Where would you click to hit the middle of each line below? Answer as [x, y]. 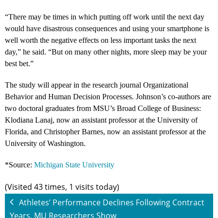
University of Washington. [45, 143]
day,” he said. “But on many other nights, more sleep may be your [106, 52]
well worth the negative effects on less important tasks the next [100, 40]
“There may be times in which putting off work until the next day [105, 17]
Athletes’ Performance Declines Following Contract [112, 202]
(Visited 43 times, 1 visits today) [62, 187]
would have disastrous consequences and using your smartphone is [107, 28]
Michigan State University [74, 164]
